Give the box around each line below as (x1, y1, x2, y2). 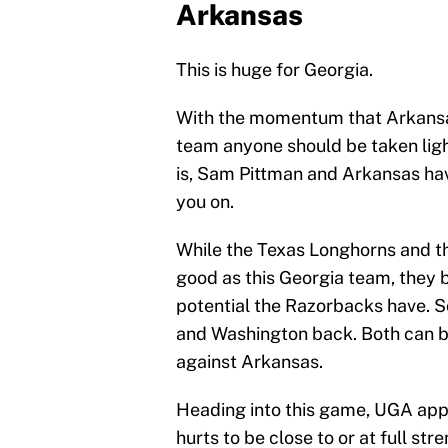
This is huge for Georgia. (176, 59, 373, 81)
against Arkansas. (176, 351, 323, 373)
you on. (176, 191, 234, 213)
